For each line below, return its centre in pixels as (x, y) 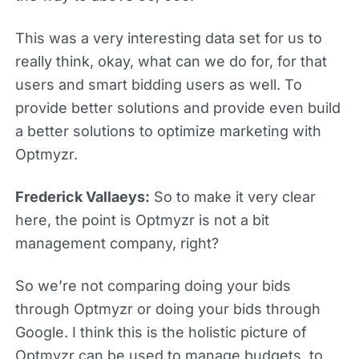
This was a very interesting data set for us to (168, 38)
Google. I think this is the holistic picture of (161, 332)
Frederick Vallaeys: (82, 196)
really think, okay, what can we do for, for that (171, 61)
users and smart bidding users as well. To (158, 84)
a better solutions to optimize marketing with (168, 131)
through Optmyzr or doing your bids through (167, 309)
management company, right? (117, 243)
